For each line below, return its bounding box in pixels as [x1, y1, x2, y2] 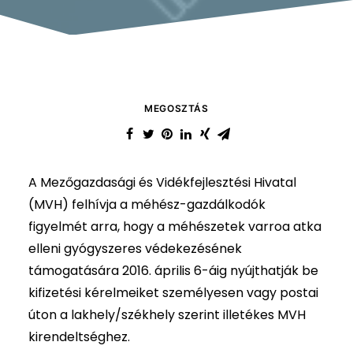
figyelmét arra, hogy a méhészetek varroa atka [28, 217, 321, 236]
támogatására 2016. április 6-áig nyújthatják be [28, 262, 318, 280]
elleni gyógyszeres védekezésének [28, 240, 242, 258]
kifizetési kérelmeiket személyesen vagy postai [28, 284, 318, 302]
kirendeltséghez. [28, 328, 130, 346]
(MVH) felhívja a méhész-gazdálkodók [28, 195, 266, 214]
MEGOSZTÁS [144, 102, 209, 114]
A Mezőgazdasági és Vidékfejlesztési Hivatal [28, 173, 296, 191]
